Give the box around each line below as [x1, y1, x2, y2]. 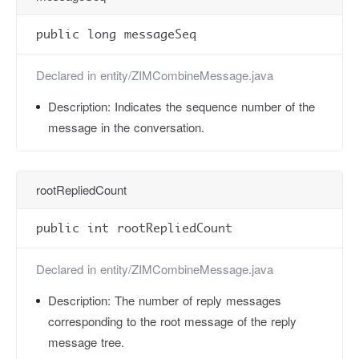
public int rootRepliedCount [36, 220, 232, 236]
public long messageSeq [36, 26, 196, 42]
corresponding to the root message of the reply [48, 313, 296, 329]
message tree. [48, 333, 124, 350]
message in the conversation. [48, 119, 204, 135]
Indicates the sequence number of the [115, 98, 315, 115]
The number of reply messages [115, 292, 281, 309]
